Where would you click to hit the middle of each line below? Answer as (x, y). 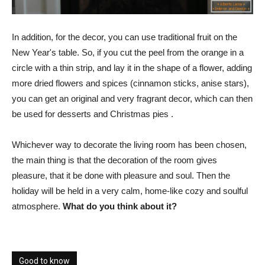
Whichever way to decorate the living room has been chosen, (129, 145)
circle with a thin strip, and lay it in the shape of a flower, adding (132, 68)
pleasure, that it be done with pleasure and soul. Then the (121, 176)
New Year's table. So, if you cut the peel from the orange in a (128, 53)
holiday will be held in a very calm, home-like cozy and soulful (130, 191)
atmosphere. (37, 206)
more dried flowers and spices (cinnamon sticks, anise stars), (130, 83)
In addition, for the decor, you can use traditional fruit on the (125, 37)
